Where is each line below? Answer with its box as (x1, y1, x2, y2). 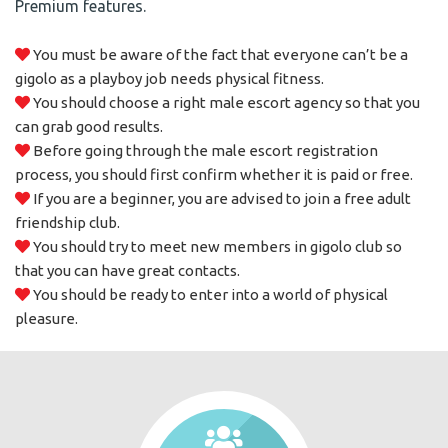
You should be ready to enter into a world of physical (30, 286, 388, 303)
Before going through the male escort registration (30, 142, 378, 159)
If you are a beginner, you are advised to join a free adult (30, 190, 411, 207)
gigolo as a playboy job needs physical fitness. (15, 70, 324, 87)
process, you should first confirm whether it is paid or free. (15, 166, 413, 183)
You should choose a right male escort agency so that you (30, 94, 420, 111)
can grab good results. (15, 118, 163, 135)
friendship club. (15, 214, 120, 231)
